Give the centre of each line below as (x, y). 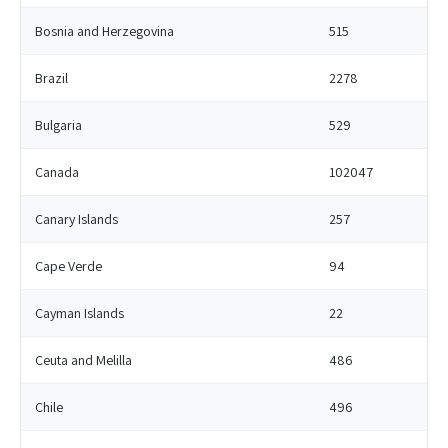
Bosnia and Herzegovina (104, 31)
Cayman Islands (79, 313)
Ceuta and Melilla (83, 360)
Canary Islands (76, 219)
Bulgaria (58, 125)
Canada (57, 172)
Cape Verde (68, 266)
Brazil (51, 78)
